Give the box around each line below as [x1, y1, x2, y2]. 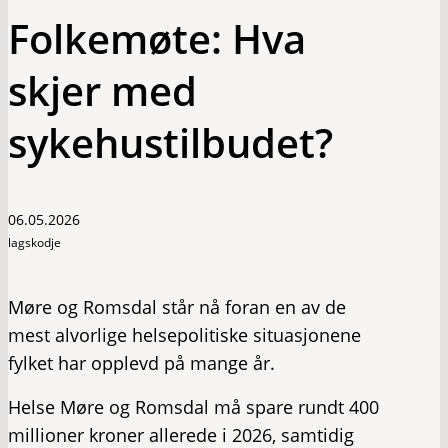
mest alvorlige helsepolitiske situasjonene [8, 323, 361, 347]
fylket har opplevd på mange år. [8, 351, 275, 375]
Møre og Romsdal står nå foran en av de [8, 295, 346, 319]
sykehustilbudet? [8, 115, 333, 170]
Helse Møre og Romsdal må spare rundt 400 [8, 395, 379, 419]
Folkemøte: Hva [8, 11, 306, 66]
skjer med [8, 63, 197, 118]
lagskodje [8, 234, 61, 251]
